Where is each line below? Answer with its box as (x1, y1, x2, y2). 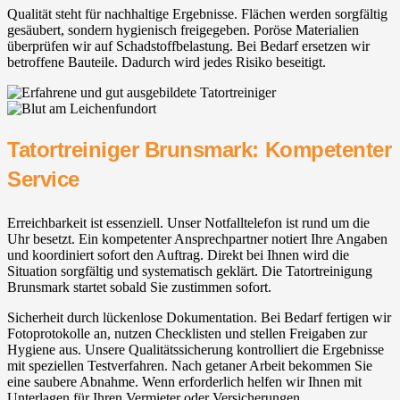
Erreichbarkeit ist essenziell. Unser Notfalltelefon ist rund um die (7, 215, 370, 231)
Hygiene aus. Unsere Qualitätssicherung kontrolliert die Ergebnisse (7, 342, 384, 358)
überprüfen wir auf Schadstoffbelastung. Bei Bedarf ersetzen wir (7, 38, 370, 54)
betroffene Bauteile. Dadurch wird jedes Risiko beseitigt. (7, 54, 326, 71)
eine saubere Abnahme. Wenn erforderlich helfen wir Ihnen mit (7, 374, 362, 390)
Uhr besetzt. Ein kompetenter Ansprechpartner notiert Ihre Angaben (7, 231, 387, 247)
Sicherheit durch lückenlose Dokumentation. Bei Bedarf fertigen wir (7, 310, 391, 326)
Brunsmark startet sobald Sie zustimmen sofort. (7, 279, 271, 296)
